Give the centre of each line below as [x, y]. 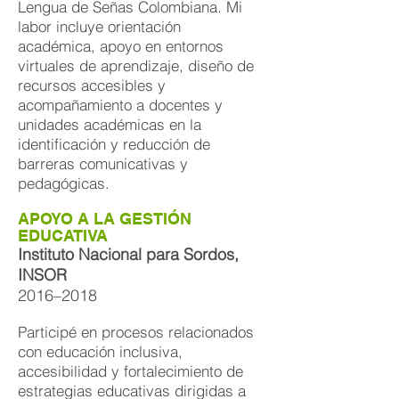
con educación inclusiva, [100, 351]
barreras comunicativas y [103, 163]
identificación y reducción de [114, 144]
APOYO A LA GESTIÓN [105, 219]
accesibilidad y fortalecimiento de [130, 371]
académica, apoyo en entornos [121, 46]
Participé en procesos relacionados [136, 332]
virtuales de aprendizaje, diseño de [136, 65]
